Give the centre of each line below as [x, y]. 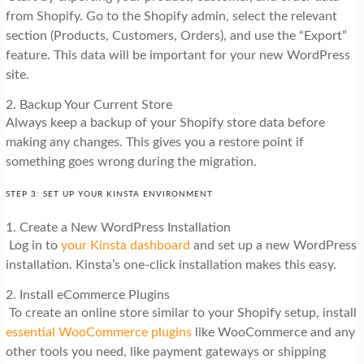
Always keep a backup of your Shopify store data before [165, 122]
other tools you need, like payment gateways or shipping [165, 351]
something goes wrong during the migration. [131, 161]
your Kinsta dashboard [125, 245]
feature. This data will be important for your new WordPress [178, 55]
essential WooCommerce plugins [98, 332]
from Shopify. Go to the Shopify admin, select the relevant [171, 16]
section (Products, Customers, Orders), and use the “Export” [176, 35]
